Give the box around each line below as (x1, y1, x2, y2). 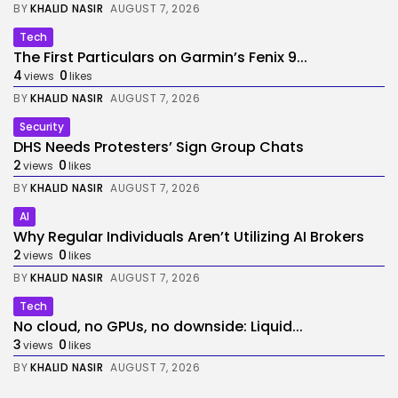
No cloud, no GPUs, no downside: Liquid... (13, 316, 303, 337)
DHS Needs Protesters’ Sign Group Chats (13, 137, 304, 157)
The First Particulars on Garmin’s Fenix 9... (13, 47, 307, 68)
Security (20, 119, 64, 134)
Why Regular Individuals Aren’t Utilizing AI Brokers (13, 227, 364, 247)
